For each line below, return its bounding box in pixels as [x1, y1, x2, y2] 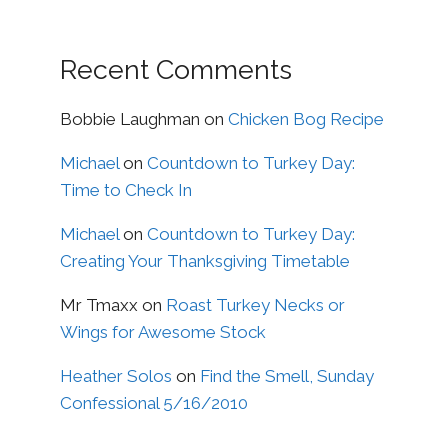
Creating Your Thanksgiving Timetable [60, 251, 350, 271]
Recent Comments [60, 54, 292, 85]
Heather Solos [60, 366, 172, 386]
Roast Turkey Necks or [166, 295, 345, 315]
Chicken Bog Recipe [228, 109, 384, 129]
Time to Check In [60, 180, 192, 200]
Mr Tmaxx [60, 295, 138, 315]
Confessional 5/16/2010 [60, 393, 248, 413]
